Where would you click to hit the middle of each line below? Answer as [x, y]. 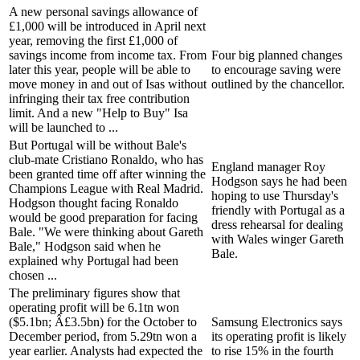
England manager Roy [268, 166]
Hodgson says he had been [279, 181]
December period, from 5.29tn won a [103, 336]
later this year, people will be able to [100, 69]
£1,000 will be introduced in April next [107, 26]
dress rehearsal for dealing [277, 224]
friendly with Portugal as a [278, 210]
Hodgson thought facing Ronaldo [94, 202]
